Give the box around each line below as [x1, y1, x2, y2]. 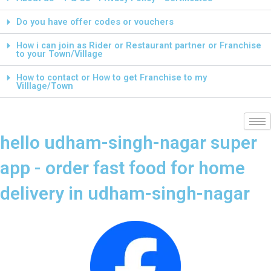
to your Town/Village [16, 48, 103, 60]
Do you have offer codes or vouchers [16, 16, 174, 28]
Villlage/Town [16, 80, 73, 92]
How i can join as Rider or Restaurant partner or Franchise [16, 40, 261, 51]
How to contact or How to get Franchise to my [16, 72, 207, 83]
